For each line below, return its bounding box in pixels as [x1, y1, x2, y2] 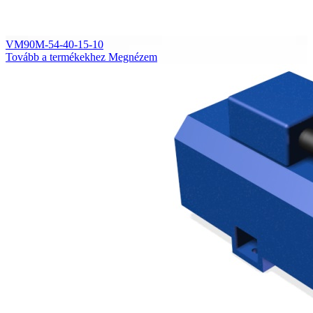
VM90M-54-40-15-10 [6, 38, 103, 51]
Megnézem [108, 51, 157, 64]
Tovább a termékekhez [6, 51, 105, 64]
